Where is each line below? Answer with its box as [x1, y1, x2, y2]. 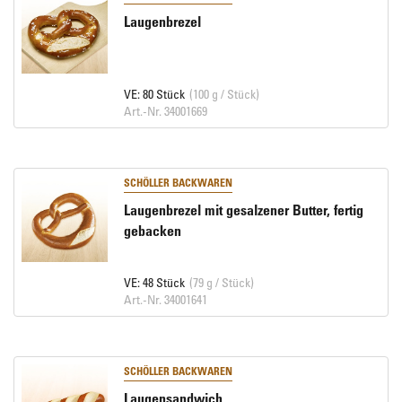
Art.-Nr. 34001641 [123, 292, 207, 307]
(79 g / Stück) [188, 275, 254, 290]
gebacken [123, 222, 181, 240]
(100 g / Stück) [188, 86, 259, 101]
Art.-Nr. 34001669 [123, 103, 207, 118]
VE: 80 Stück [123, 86, 185, 101]
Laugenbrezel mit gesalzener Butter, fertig [123, 201, 363, 219]
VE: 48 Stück [123, 275, 185, 290]
